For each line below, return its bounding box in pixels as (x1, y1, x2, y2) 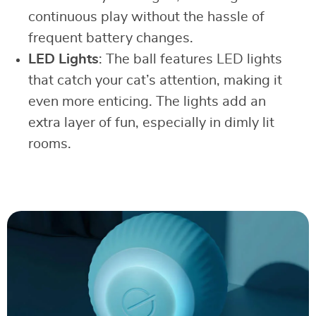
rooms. (28, 136, 71, 151)
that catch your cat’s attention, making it (28, 73, 282, 87)
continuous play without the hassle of (28, 9, 265, 24)
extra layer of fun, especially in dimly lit (28, 115, 274, 130)
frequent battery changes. (28, 30, 193, 45)
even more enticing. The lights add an (28, 94, 266, 109)
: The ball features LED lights (99, 51, 282, 66)
